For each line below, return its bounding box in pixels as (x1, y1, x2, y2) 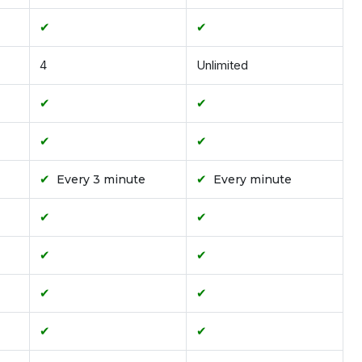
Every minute (213, 172, 292, 187)
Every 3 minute (57, 172, 145, 187)
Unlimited (196, 57, 248, 74)
